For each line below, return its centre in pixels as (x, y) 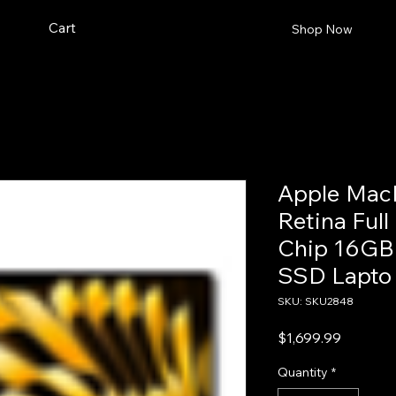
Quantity (303, 372)
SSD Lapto (335, 275)
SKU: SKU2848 (316, 301)
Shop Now (322, 29)
